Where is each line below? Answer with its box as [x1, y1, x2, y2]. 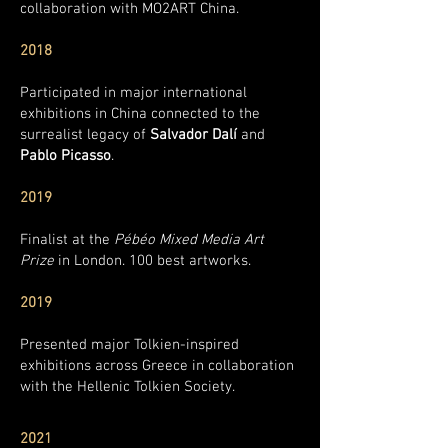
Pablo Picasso [20, 147, 111, 165]
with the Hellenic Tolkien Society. [20, 378, 235, 396]
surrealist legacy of [20, 126, 150, 144]
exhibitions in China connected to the [20, 105, 260, 123]
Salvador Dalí [150, 126, 237, 144]
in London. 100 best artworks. [54, 252, 255, 270]
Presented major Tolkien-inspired [20, 336, 239, 354]
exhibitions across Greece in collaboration [20, 357, 294, 375]
